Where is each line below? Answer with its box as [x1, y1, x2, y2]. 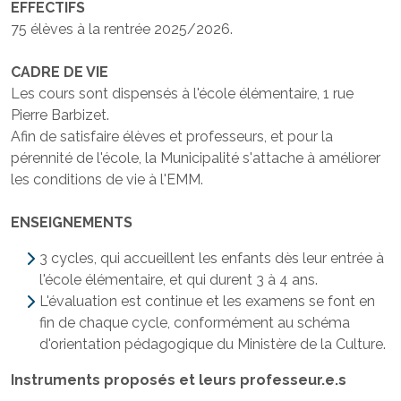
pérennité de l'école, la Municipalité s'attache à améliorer [11, 149, 380, 166]
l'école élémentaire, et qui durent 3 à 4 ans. [39, 270, 318, 288]
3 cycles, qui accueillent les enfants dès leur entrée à [39, 249, 384, 267]
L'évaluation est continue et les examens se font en [39, 292, 375, 310]
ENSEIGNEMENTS [11, 213, 132, 231]
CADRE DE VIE [11, 63, 108, 81]
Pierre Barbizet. [11, 106, 109, 124]
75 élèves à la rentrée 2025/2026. [11, 20, 233, 38]
